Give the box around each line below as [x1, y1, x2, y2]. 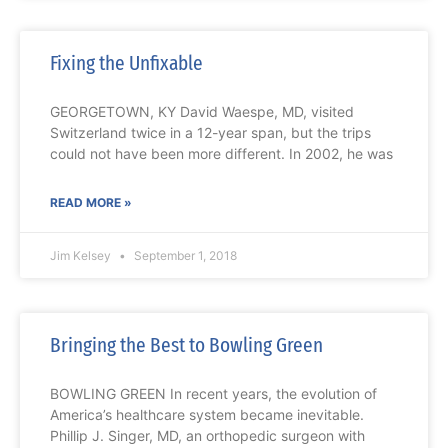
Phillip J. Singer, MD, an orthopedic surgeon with [50, 427, 365, 445]
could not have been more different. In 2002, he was [50, 145, 393, 163]
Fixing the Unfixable [50, 50, 203, 77]
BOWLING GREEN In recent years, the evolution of [50, 385, 377, 403]
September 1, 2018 [131, 248, 237, 264]
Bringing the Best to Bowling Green [50, 332, 323, 359]
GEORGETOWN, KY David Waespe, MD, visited [50, 103, 354, 121]
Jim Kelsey [50, 248, 114, 264]
